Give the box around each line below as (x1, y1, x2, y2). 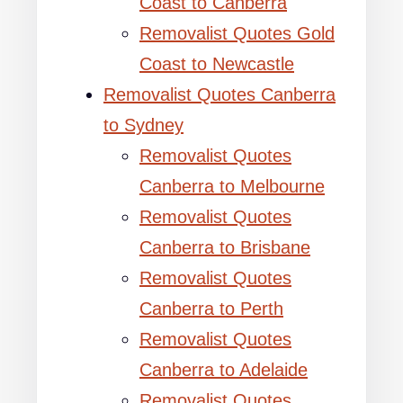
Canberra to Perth (139, 299, 283, 318)
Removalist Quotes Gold (139, 23, 335, 43)
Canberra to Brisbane (139, 237, 310, 257)
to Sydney (103, 115, 184, 135)
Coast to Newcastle (139, 54, 294, 74)
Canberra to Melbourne (139, 176, 325, 196)
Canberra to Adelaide (139, 360, 308, 380)
